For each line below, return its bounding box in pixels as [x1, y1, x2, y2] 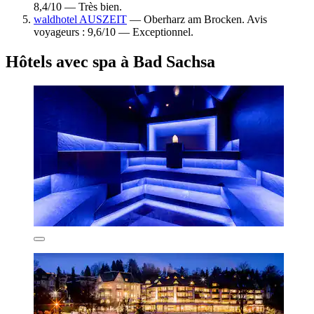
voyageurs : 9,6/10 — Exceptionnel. [34, 25, 193, 38]
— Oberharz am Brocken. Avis [127, 13, 267, 25]
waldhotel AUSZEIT [34, 13, 127, 25]
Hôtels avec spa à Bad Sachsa [6, 52, 215, 71]
